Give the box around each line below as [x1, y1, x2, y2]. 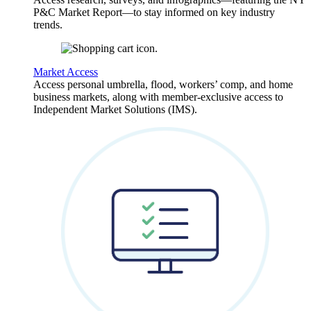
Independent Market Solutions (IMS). [33, 103, 197, 116]
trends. [33, 19, 62, 31]
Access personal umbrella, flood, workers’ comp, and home [33, 78, 293, 91]
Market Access [33, 66, 98, 78]
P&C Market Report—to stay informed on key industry [33, 6, 275, 19]
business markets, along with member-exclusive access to [33, 91, 283, 103]
